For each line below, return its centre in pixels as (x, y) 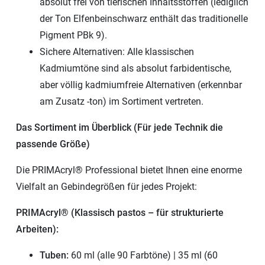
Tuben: (54, 255)
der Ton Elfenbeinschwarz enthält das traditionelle (144, 18)
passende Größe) (53, 144)
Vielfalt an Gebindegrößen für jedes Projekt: (106, 186)
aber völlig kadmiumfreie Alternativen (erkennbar (141, 85)
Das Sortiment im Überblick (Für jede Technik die (119, 127)
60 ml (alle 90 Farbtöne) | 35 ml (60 (143, 255)
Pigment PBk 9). (73, 35)
